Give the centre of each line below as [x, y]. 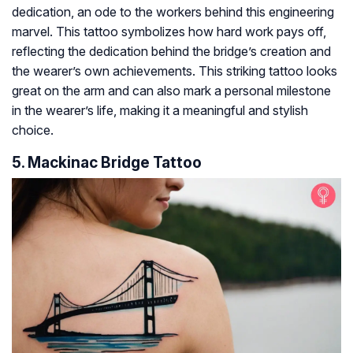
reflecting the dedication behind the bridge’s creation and [171, 52]
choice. [33, 130]
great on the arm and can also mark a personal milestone [171, 91]
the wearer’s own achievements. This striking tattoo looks [175, 71]
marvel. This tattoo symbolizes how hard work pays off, [169, 32]
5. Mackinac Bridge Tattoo [107, 163]
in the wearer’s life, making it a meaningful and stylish [160, 111]
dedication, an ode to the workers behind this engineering [173, 12]
